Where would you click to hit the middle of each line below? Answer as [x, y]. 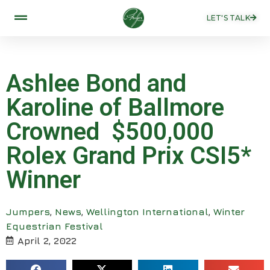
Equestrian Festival [55, 226]
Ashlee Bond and [96, 83]
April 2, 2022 [47, 240]
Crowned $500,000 [110, 131]
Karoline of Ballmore [115, 107]
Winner [43, 180]
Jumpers [28, 211]
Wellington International [147, 211]
